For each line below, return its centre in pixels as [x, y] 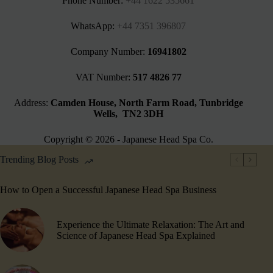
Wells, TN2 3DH [129, 114]
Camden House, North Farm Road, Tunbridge [147, 103]
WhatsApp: [94, 26]
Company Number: [109, 52]
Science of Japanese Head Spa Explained [136, 235]
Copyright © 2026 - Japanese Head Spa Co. [128, 140]
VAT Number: [104, 77]
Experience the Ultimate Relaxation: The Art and [151, 224]
